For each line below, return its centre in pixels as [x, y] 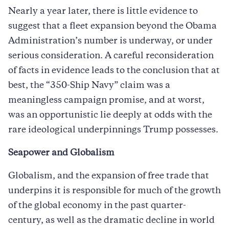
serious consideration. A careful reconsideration [111, 56]
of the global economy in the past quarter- [97, 206]
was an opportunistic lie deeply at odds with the [110, 115]
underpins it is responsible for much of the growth [114, 191]
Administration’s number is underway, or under [110, 41]
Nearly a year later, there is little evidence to [103, 12]
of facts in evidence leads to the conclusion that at [114, 71]
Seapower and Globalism [61, 153]
